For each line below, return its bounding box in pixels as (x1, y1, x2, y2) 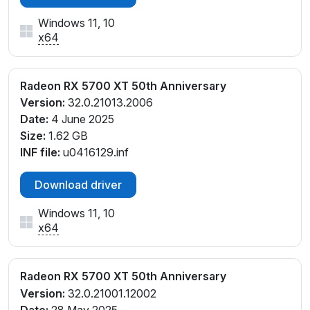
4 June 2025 (48, 112, 114, 127)
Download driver (35, 178, 122, 192)
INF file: (20, 145, 60, 160)
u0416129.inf (60, 145, 129, 160)
